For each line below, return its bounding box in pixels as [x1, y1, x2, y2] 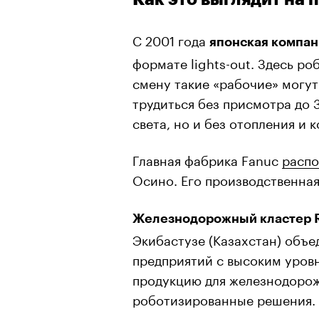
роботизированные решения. [132, 288, 315, 308]
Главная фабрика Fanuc [132, 148, 282, 169]
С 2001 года [132, 28, 209, 49]
